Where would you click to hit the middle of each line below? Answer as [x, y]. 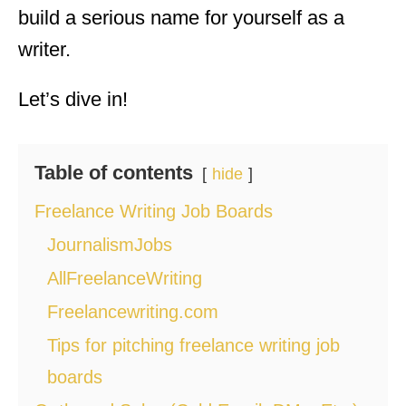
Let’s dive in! [73, 99]
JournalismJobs [110, 244]
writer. [44, 49]
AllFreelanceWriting [125, 278]
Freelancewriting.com [133, 311]
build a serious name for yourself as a [181, 17]
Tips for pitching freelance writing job [193, 345]
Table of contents [114, 172]
